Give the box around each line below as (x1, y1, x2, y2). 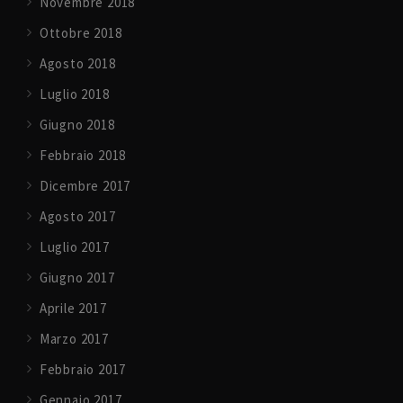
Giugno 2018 (39, 116, 115, 134)
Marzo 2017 (39, 330, 109, 348)
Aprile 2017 (39, 300, 107, 318)
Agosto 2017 (39, 208, 116, 226)
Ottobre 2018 (39, 24, 122, 42)
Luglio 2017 (39, 238, 110, 256)
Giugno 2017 (39, 269, 115, 287)
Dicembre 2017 (39, 177, 131, 195)
